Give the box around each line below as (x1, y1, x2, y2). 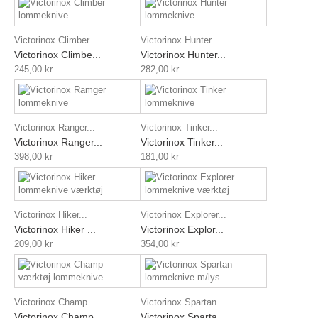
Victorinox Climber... (14, 34, 97, 45)
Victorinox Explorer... (141, 209, 226, 220)
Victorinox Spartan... (141, 296, 225, 307)
